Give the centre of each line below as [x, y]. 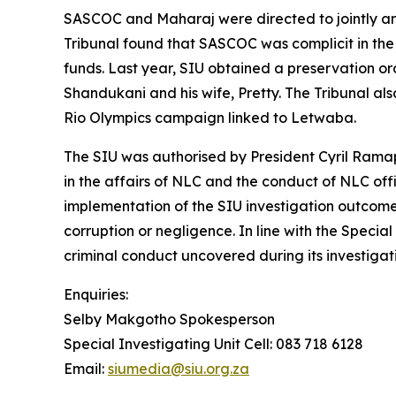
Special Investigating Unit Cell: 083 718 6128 [215, 343]
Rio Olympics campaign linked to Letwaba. [212, 117]
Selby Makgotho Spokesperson [169, 319]
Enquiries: [98, 294]
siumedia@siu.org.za [179, 368]
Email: [86, 368]
